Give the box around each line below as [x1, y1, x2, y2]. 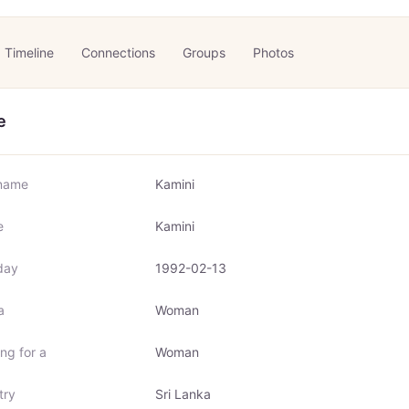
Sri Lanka [155, 386, 211, 402]
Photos [253, 45, 294, 60]
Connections [81, 45, 155, 60]
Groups [183, 45, 225, 60]
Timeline [5, 45, 54, 60]
